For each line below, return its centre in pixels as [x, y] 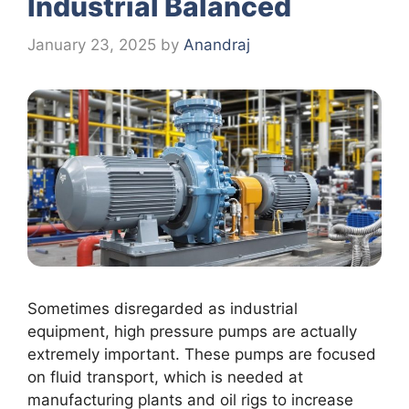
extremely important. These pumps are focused [202, 354]
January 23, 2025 [92, 44]
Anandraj [217, 44]
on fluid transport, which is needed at [165, 377]
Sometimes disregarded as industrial [163, 308]
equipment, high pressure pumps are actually [192, 331]
